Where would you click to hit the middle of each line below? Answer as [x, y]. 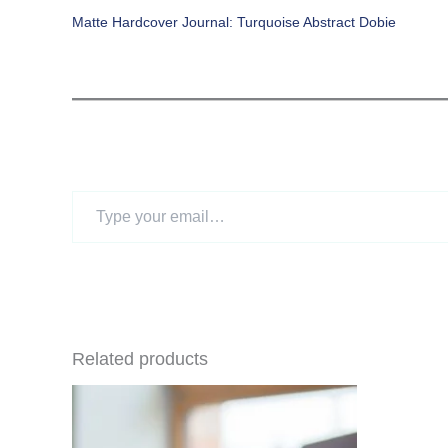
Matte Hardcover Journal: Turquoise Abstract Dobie [234, 22]
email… [95, 240]
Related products [140, 359]
